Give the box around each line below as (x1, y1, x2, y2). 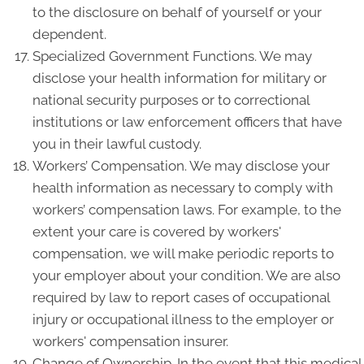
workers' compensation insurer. (32, 333, 228, 349)
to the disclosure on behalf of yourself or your (32, 4, 322, 20)
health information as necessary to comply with (32, 180, 333, 196)
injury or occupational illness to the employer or (32, 311, 334, 327)
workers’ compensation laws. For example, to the (32, 201, 341, 218)
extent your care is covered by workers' (32, 223, 281, 240)
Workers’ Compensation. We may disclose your (32, 158, 330, 174)
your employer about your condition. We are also (32, 267, 340, 284)
